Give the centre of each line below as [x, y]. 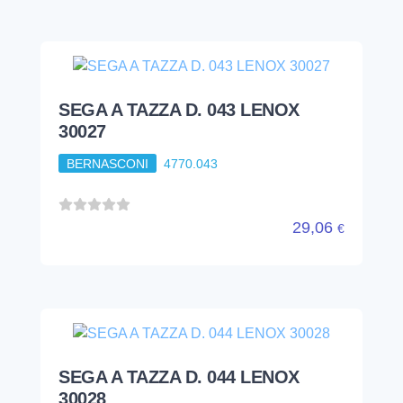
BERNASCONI [107, 163]
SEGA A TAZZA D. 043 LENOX [179, 109]
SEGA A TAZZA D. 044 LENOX [179, 377]
